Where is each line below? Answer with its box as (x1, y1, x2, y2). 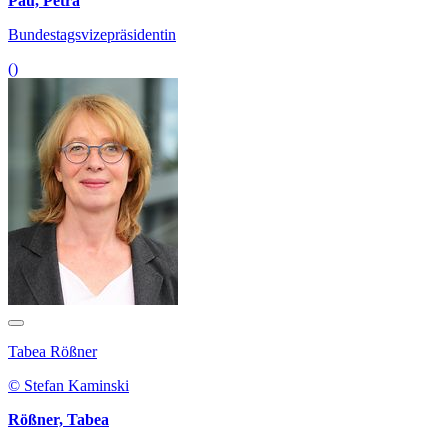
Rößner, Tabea (8, 411, 109, 429)
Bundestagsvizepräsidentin (8, 26, 176, 44)
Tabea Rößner (8, 343, 97, 361)
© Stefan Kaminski (8, 377, 129, 395)
